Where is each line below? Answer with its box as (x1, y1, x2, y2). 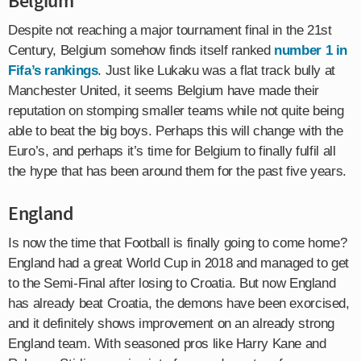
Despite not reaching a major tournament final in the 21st (8, 22, 332, 38)
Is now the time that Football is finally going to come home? (8, 234, 347, 251)
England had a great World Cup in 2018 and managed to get (8, 255, 350, 271)
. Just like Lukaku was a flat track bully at (98, 62, 335, 78)
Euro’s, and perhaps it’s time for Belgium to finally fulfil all (8, 143, 336, 159)
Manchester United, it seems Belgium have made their (8, 82, 319, 98)
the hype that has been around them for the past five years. (8, 163, 346, 179)
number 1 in (274, 42, 348, 58)
